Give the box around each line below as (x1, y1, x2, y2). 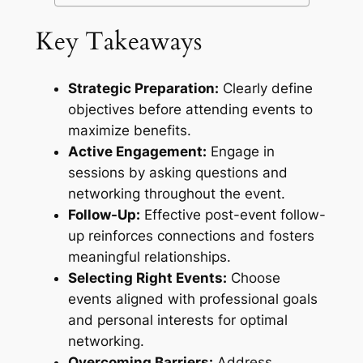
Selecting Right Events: (67, 269, 227, 286)
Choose (226, 269, 280, 286)
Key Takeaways (35, 24, 202, 59)
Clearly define (218, 79, 313, 96)
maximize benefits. (67, 122, 191, 139)
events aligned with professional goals (67, 290, 318, 307)
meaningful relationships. (67, 248, 231, 265)
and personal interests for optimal (67, 311, 288, 328)
